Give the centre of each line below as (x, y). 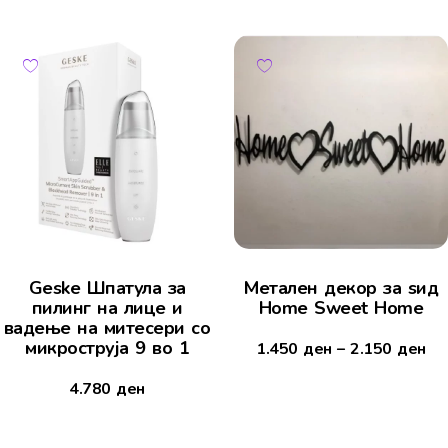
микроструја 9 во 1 (107, 348)
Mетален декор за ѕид (341, 288)
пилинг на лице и (107, 308)
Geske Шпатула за (107, 288)
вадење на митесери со (107, 328)
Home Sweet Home (341, 308)
